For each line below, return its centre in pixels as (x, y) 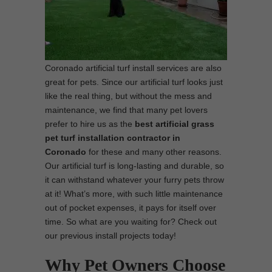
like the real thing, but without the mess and (128, 96)
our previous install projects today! (110, 236)
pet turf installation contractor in (113, 138)
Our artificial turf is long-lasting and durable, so (134, 166)
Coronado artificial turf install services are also (133, 68)
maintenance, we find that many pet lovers (126, 110)
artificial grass (185, 124)
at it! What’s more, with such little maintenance (134, 194)
